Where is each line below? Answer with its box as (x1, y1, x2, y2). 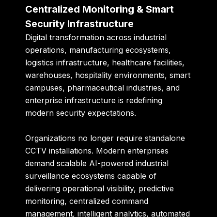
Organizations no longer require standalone (25, 133, 186, 143)
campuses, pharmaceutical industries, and (25, 83, 180, 93)
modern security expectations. (25, 108, 137, 118)
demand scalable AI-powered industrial (25, 158, 169, 168)
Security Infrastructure (25, 18, 134, 30)
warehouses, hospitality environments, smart (25, 70, 191, 80)
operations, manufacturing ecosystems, (25, 45, 171, 55)
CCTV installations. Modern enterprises (25, 145, 169, 155)
